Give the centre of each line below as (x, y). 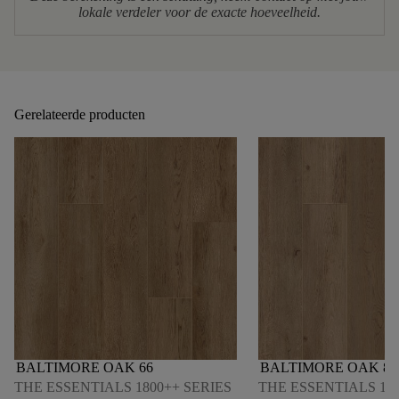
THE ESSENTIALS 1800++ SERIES (123, 387)
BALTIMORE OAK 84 (329, 368)
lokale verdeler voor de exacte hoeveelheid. (199, 12)
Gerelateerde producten (80, 115)
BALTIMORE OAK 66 (85, 368)
